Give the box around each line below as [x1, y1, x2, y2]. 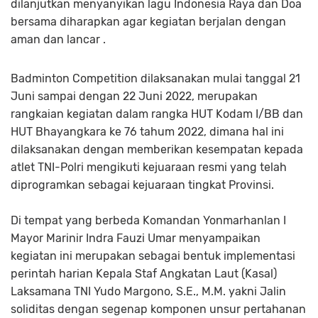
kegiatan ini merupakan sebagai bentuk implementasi [11, 249, 295, 263]
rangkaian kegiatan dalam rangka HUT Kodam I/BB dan [11, 107, 303, 121]
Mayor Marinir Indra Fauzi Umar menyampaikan [11, 231, 261, 245]
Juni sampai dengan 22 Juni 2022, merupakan [11, 89, 258, 103]
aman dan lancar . [11, 33, 106, 46]
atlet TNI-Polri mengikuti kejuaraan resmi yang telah [11, 160, 287, 174]
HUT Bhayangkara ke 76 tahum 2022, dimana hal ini [11, 125, 284, 138]
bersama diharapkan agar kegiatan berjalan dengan [11, 15, 286, 28]
